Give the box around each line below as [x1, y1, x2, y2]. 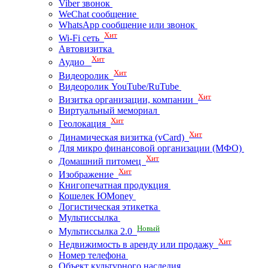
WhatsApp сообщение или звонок [59, 19, 197, 30]
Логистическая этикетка [59, 202, 160, 212]
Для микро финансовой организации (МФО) [59, 142, 244, 153]
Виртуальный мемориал [59, 105, 160, 116]
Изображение [59, 169, 118, 180]
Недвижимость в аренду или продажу [59, 239, 218, 250]
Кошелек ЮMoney [59, 191, 136, 202]
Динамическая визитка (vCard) [59, 132, 189, 142]
